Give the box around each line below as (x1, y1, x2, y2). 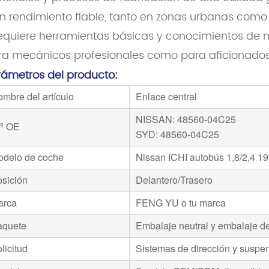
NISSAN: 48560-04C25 (136, 112, 237, 127)
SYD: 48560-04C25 (136, 127, 220, 142)
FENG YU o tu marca (136, 196, 226, 210)
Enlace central (136, 89, 198, 104)
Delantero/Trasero (136, 173, 213, 187)
